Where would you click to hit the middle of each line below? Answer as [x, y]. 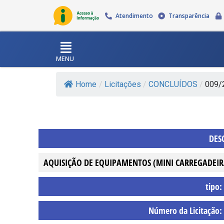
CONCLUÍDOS [173, 84]
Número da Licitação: [185, 210]
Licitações [123, 84]
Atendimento [134, 16]
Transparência [189, 16]
